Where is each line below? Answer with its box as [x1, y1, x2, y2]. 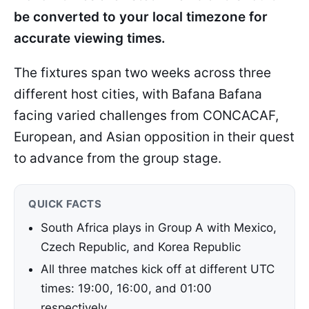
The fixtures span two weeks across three [14, 65, 271, 81]
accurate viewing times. [14, 30, 166, 46]
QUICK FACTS [28, 197, 102, 210]
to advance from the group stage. [14, 150, 221, 166]
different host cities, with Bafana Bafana [14, 86, 262, 102]
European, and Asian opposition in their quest [14, 129, 295, 145]
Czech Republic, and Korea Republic [41, 240, 241, 254]
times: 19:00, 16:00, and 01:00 [41, 281, 212, 295]
